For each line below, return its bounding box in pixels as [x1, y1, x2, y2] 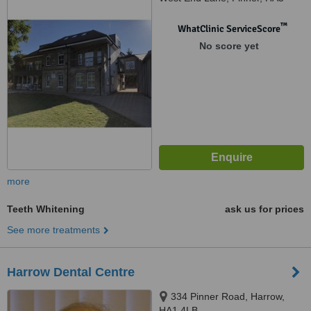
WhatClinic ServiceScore [177, 23, 280, 35]
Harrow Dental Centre [7, 265, 135, 279]
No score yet [199, 40, 259, 51]
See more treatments [7, 224, 100, 235]
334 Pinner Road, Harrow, [171, 291, 285, 302]
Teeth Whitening [7, 203, 85, 215]
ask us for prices [225, 203, 304, 215]
